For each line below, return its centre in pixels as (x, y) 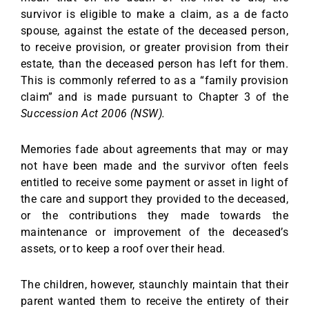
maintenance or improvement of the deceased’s (154, 232)
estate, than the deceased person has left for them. (154, 63)
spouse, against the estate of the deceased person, (154, 30)
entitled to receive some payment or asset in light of (154, 182)
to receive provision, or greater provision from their (154, 47)
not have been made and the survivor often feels (154, 166)
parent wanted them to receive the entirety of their (154, 301)
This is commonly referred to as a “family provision (154, 80)
